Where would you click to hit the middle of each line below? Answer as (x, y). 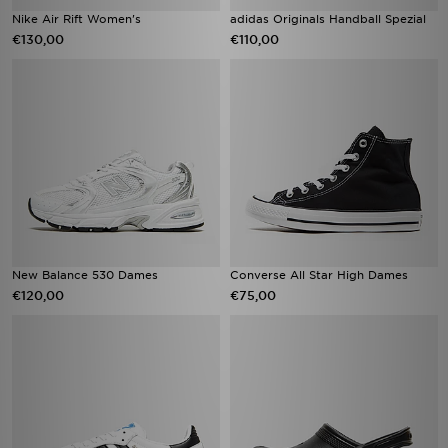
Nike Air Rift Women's (76, 19)
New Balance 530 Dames (85, 275)
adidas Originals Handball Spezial (328, 19)
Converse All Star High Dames (319, 275)
